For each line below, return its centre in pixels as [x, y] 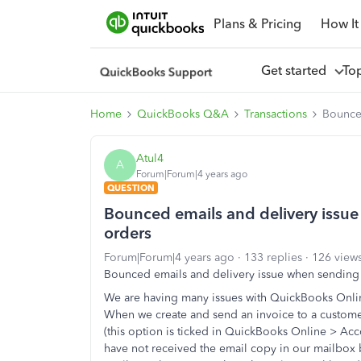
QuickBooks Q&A [183, 114]
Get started [297, 70]
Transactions [276, 114]
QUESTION [131, 188]
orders [128, 233]
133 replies [273, 257]
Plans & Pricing [257, 23]
